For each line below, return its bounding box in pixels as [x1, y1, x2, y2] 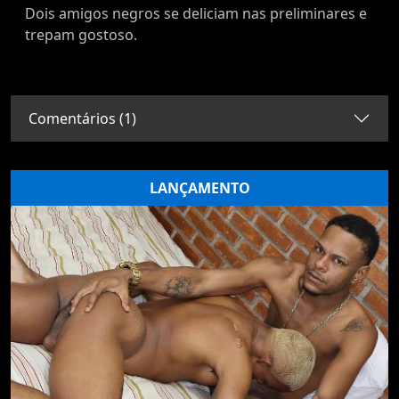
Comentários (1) [28, 108, 136, 128]
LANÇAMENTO [149, 178, 250, 199]
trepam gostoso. [25, 25, 137, 45]
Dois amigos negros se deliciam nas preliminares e [25, 4, 367, 24]
